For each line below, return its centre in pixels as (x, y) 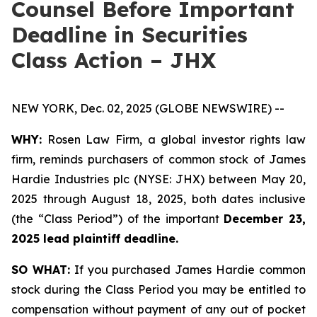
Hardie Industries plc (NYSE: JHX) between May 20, (158, 179)
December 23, (265, 219)
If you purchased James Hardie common (188, 270)
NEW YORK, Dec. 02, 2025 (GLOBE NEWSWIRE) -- (148, 108)
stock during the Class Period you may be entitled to (158, 289)
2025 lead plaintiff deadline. (95, 238)
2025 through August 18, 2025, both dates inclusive (158, 199)
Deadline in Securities (129, 35)
